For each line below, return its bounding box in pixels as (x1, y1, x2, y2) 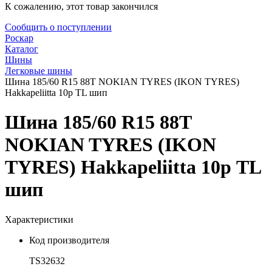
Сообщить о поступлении (5, 22, 112, 32)
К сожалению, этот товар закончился (5, 1, 158, 12)
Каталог (5, 44, 38, 54)
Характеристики (5, 214, 73, 225)
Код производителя (29, 234, 109, 245)
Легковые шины (5, 66, 72, 76)
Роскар (5, 33, 33, 43)
